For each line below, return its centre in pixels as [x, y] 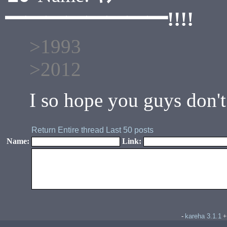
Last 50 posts [130, 130]
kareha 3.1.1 [203, 216]
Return [44, 130]
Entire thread [81, 130]
